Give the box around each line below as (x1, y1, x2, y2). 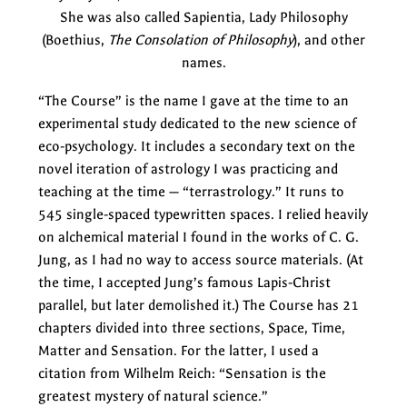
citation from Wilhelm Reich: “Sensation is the (38, 364, 326, 382)
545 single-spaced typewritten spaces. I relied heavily (38, 205, 368, 223)
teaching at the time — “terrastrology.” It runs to (38, 183, 344, 200)
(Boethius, (42, 31, 108, 48)
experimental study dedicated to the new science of (38, 114, 356, 132)
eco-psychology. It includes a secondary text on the (38, 137, 355, 154)
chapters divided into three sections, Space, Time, (38, 319, 345, 336)
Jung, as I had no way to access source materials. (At (38, 251, 363, 268)
